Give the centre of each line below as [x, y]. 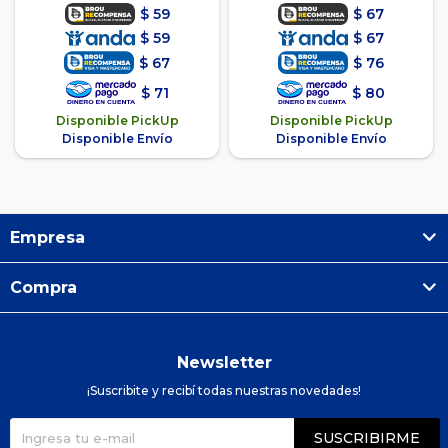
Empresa [47, 238]
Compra [43, 288]
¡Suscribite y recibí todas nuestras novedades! [224, 391]
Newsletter [224, 363]
